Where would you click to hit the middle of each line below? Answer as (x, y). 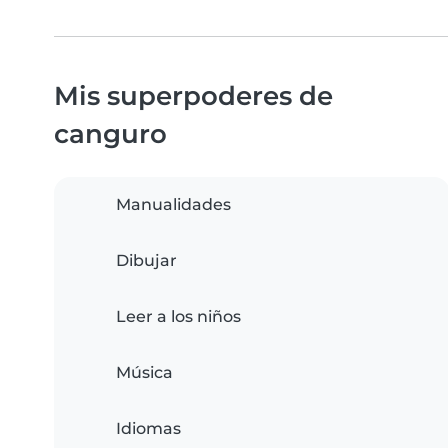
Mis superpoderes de (193, 96)
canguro (110, 134)
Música (144, 373)
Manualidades (173, 205)
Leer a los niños (178, 317)
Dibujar (146, 261)
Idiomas (148, 429)
